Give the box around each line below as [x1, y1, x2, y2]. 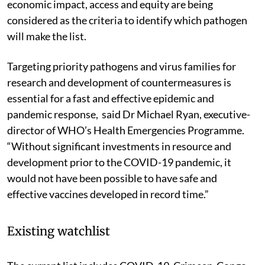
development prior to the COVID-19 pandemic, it [7, 155, 231, 169]
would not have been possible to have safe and [7, 171, 217, 185]
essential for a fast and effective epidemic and [7, 91, 214, 105]
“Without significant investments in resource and [7, 139, 231, 153]
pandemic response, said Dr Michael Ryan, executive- [7, 107, 250, 121]
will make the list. [7, 29, 88, 43]
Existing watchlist [7, 223, 110, 238]
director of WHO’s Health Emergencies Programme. [7, 123, 244, 137]
